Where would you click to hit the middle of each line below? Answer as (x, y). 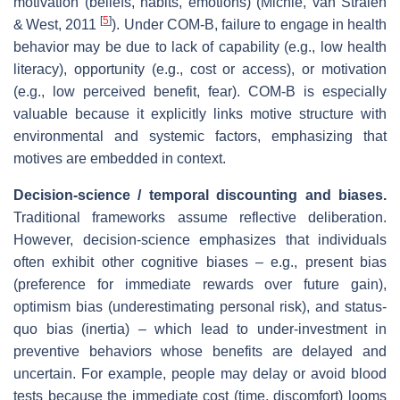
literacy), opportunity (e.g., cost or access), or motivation (200, 69)
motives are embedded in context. (120, 158)
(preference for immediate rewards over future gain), (200, 284)
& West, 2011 (57, 24)
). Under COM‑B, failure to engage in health (250, 24)
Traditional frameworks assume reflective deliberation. (200, 217)
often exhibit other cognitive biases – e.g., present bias (200, 262)
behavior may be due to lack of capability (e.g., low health (200, 46)
